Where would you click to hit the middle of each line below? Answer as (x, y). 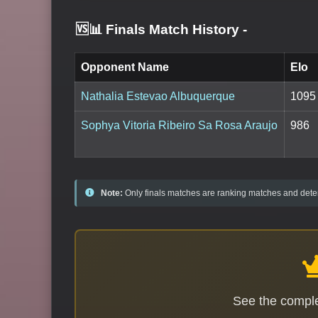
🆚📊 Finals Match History (159, 29)
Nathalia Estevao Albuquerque (158, 97)
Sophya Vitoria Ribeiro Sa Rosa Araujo (179, 126)
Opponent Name (125, 67)
